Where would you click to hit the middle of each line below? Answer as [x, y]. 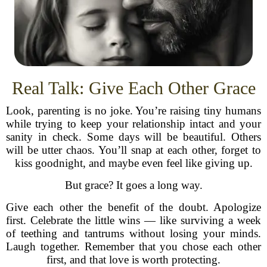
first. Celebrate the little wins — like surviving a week [133, 220]
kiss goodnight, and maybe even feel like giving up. [133, 163]
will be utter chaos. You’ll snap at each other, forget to [133, 150]
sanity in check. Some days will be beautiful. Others [133, 137]
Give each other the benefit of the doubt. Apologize [133, 207]
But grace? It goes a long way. [133, 185]
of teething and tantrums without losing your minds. [133, 233]
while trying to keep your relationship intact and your [133, 124]
